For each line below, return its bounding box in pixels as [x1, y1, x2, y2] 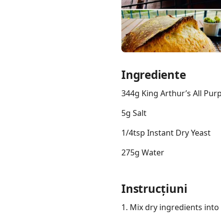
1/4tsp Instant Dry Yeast [121, 127, 211, 138]
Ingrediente [121, 67, 186, 82]
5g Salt [121, 107, 147, 118]
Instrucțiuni [121, 181, 187, 196]
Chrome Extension [45, 107, 106, 116]
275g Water [121, 147, 164, 158]
